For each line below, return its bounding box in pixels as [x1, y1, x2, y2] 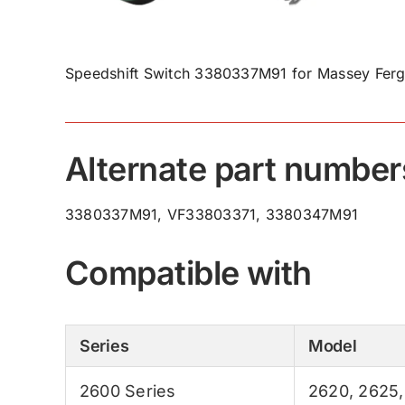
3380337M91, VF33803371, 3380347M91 [64, 204, 359, 223]
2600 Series [79, 381, 176, 400]
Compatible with [64, 252, 312, 293]
